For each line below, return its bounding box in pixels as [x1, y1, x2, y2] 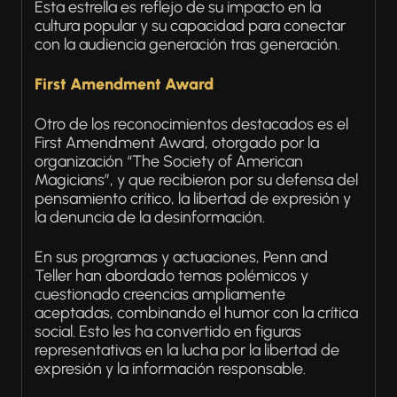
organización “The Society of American [35, 152, 303, 172]
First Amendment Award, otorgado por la [35, 133, 319, 153]
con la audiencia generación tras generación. [35, 35, 340, 55]
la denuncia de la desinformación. [35, 207, 265, 228]
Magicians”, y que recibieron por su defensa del [35, 170, 358, 191]
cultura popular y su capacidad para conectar [35, 16, 346, 36]
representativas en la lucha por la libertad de [35, 340, 339, 361]
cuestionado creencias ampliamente [35, 284, 285, 305]
